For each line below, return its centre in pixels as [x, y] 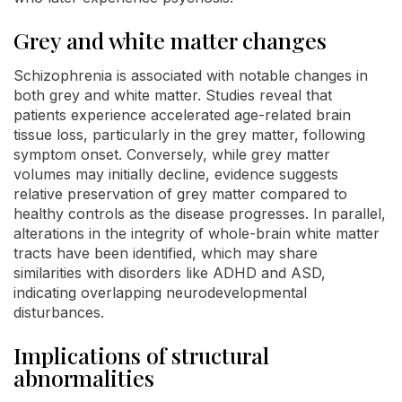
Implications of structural [141, 354]
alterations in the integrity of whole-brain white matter [197, 233]
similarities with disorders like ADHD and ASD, [170, 272]
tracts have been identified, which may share [166, 253]
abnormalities [84, 377]
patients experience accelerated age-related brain [182, 114]
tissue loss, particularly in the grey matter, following [189, 134]
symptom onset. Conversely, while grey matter [172, 154]
